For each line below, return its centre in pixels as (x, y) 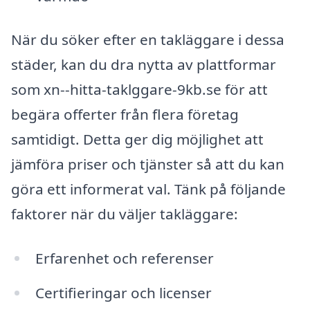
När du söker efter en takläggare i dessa (148, 40)
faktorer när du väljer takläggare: (125, 214)
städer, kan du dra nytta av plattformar (144, 65)
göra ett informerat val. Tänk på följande (148, 189)
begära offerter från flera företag (125, 115)
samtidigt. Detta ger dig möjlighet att (137, 139)
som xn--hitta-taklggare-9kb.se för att (139, 90)
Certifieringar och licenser (123, 293)
